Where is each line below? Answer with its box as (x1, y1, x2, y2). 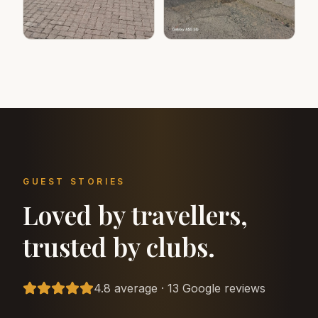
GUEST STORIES (23, 176, 126, 187)
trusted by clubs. (23, 229, 215, 264)
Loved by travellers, (23, 197, 248, 232)
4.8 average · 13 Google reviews (94, 281, 265, 296)
